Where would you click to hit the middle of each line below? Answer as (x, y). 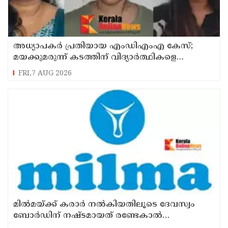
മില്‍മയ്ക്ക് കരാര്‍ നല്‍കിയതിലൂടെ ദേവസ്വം (104, 204)
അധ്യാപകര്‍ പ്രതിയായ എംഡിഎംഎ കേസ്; (103, 46)
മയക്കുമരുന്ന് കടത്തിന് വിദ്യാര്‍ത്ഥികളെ (95, 57)
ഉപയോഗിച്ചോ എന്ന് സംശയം (74, 68)
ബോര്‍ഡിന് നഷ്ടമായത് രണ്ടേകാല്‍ (88, 216)
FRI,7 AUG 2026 (45, 73)
